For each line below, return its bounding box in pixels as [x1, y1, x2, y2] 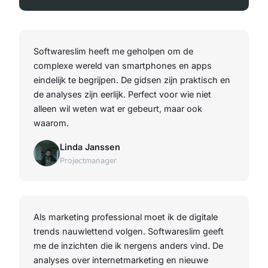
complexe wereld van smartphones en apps [33, 60, 212, 71]
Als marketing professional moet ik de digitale [33, 211, 218, 222]
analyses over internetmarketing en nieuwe [33, 254, 208, 265]
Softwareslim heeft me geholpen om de [33, 45, 193, 56]
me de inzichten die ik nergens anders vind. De [33, 240, 223, 251]
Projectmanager [60, 156, 117, 165]
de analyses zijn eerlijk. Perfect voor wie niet [33, 89, 211, 99]
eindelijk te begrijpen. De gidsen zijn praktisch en [33, 74, 230, 85]
